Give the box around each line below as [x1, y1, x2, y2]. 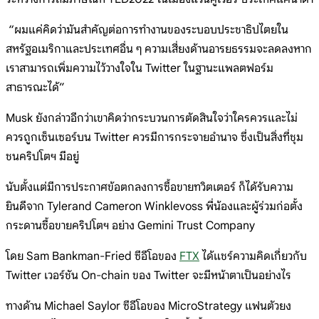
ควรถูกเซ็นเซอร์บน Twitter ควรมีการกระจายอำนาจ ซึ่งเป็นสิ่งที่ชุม [6, 130, 303, 145]
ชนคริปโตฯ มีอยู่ [6, 149, 79, 164]
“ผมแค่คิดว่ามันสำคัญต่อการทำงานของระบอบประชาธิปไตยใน [6, 22, 288, 37]
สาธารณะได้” [6, 80, 65, 95]
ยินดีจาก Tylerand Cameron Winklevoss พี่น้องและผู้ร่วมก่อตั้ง [6, 199, 303, 214]
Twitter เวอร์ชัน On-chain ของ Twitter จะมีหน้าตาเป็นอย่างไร [6, 268, 291, 283]
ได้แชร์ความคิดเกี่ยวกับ [199, 249, 307, 263]
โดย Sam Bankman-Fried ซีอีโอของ [6, 249, 179, 263]
